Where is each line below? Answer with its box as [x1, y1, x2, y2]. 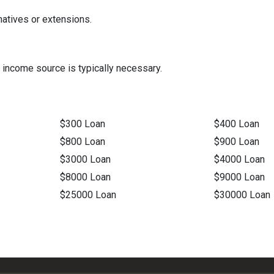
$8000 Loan [59, 171, 111, 183]
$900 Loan [214, 136, 260, 148]
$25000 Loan [59, 189, 116, 201]
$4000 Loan [214, 154, 265, 166]
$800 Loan [59, 136, 105, 148]
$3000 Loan [59, 154, 111, 166]
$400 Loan [214, 118, 260, 130]
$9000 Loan [214, 171, 265, 183]
